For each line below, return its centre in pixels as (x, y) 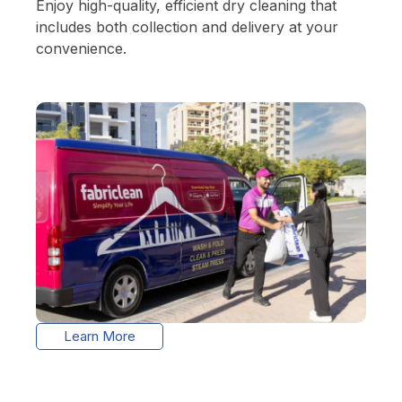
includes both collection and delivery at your (187, 27)
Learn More (100, 336)
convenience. (81, 49)
